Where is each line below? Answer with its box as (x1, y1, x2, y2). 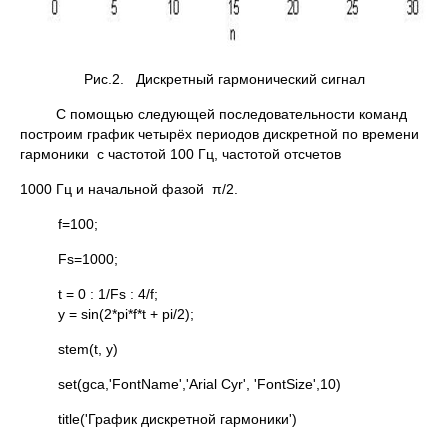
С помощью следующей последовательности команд (56, 106, 407, 122)
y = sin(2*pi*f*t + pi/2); (57, 306, 330, 322)
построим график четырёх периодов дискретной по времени (20, 126, 423, 142)
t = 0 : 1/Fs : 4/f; (57, 286, 158, 302)
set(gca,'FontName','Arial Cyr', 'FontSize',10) (57, 376, 341, 392)
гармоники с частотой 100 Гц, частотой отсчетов (20, 146, 341, 162)
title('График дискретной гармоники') (57, 411, 297, 427)
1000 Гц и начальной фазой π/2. (20, 181, 238, 197)
